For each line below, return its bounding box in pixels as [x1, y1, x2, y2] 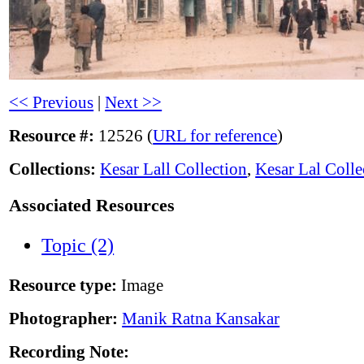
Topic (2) [41, 235, 115, 257]
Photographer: [9, 309, 119, 329]
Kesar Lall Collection [100, 159, 248, 180]
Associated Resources [9, 194, 175, 215]
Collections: [9, 159, 97, 180]
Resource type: [9, 275, 118, 296]
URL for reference [153, 126, 278, 146]
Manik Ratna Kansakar [122, 309, 280, 329]
